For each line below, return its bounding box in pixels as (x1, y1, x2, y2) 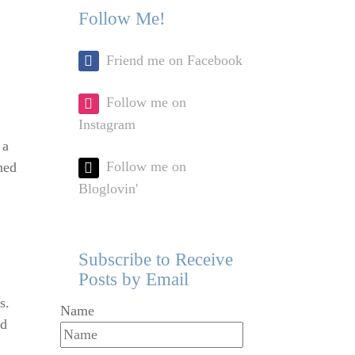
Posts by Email (78, 269, 189, 290)
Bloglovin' (78, 181, 138, 197)
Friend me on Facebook (105, 52, 242, 68)
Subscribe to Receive (78, 249, 233, 270)
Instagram (78, 116, 136, 133)
